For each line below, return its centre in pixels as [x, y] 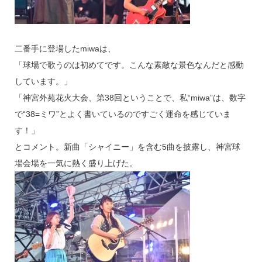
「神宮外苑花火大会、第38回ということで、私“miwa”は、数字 [130, 98]
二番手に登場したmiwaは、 [65, 49]
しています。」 [43, 82]
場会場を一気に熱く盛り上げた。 [76, 163]
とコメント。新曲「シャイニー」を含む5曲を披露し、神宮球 [127, 147]
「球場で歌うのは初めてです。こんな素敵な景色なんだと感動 [129, 65]
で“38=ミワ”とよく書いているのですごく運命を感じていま [123, 114]
